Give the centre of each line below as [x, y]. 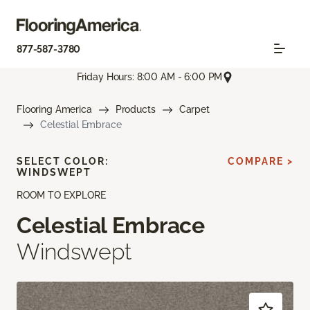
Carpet [194, 109]
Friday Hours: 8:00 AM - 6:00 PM [149, 77]
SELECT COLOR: [63, 161]
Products [135, 109]
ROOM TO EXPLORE [61, 195]
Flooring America [54, 109]
